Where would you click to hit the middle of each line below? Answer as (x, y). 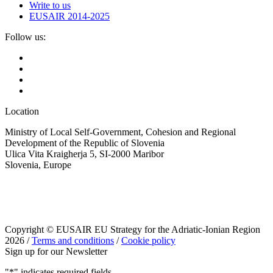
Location (22, 112)
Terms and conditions (73, 241)
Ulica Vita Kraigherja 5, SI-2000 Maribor (84, 154)
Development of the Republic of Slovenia (85, 143)
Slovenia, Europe (38, 165)
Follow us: (25, 37)
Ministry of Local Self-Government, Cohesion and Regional (120, 132)
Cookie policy (148, 241)
